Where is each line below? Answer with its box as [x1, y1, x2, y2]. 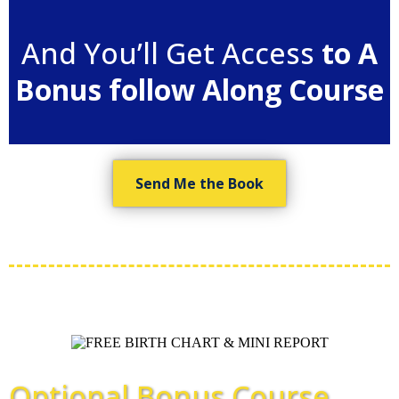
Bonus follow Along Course [15, 69, 384, 109]
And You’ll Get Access [21, 33, 322, 72]
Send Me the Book [135, 173, 264, 193]
